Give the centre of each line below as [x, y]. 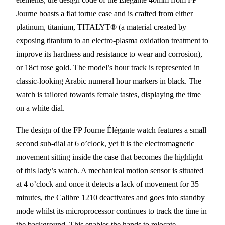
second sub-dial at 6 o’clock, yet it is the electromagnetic [105, 143]
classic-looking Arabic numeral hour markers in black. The [109, 81]
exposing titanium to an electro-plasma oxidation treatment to [112, 40]
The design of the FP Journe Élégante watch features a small [111, 130]
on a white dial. [40, 108]
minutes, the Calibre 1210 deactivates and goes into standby [110, 197]
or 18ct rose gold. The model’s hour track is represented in [108, 67]
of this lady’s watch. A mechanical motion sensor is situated [110, 170]
